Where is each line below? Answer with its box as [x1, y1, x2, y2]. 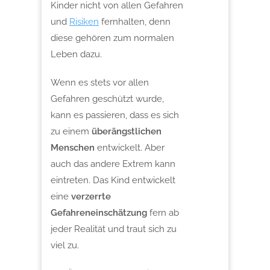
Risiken [69, 16, 99, 27]
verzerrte [71, 190, 111, 202]
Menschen [51, 142, 95, 153]
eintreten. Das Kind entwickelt [51, 174, 175, 186]
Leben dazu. [51, 48, 102, 60]
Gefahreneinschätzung [51, 207, 149, 218]
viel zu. [51, 239, 79, 251]
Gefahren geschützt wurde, [51, 93, 164, 104]
